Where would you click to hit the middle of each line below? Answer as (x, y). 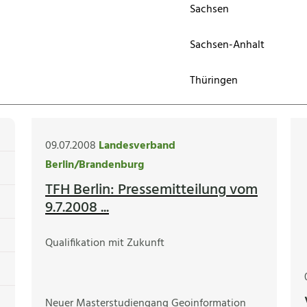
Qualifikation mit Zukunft (105, 244)
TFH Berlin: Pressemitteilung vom (151, 191)
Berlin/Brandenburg (95, 165)
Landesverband (137, 146)
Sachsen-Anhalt (228, 45)
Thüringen (214, 81)
